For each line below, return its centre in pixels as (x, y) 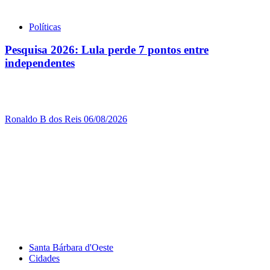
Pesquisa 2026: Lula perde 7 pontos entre (107, 50)
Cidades (44, 259)
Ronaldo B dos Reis (44, 119)
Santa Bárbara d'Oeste (71, 248)
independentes (40, 63)
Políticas (45, 27)
